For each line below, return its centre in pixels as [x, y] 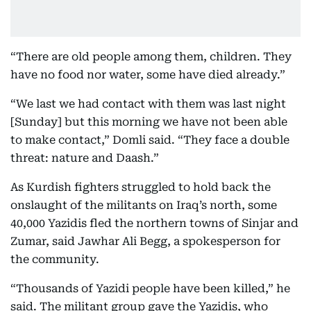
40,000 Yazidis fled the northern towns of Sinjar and [154, 223]
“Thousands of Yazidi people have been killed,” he [150, 288]
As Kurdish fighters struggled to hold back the [141, 187]
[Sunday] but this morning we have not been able [149, 122]
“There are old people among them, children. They [151, 57]
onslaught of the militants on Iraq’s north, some [144, 205]
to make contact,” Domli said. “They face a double [150, 140]
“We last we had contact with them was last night [148, 104]
